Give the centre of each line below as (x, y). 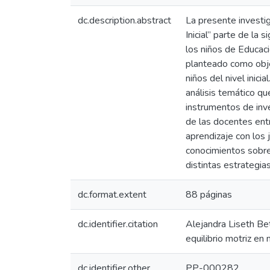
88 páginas (209, 195)
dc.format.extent (112, 195)
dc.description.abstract (124, 20)
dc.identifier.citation (118, 224)
